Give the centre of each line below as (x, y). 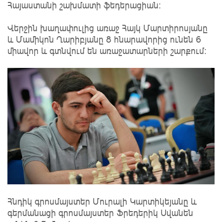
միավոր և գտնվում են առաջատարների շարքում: (107, 50)
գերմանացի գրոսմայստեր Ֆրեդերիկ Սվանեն (100, 212)
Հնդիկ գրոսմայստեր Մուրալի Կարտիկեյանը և (102, 201)
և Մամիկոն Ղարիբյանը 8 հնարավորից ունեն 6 (104, 39)
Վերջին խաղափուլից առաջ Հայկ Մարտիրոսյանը (108, 28)
